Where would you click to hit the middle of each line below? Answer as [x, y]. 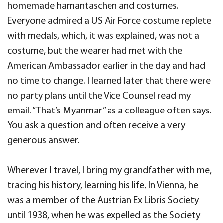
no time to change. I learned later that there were [109, 81]
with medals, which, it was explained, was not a [103, 36]
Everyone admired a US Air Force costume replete [109, 21]
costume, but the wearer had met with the [95, 51]
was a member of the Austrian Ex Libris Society [103, 201]
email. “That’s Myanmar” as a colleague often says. [110, 111]
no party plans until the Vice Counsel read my [99, 96]
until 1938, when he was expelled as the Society [104, 216]
